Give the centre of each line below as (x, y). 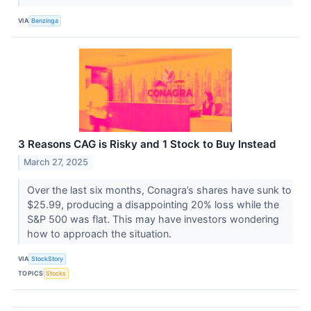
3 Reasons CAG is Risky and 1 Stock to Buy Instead (147, 144)
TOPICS (31, 273)
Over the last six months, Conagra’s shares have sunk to (159, 190)
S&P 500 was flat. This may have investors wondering (153, 219)
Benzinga (45, 20)
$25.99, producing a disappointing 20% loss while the (153, 205)
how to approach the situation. (100, 234)
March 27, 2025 (56, 162)
